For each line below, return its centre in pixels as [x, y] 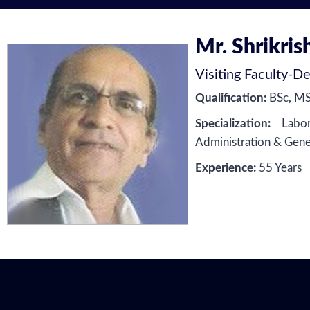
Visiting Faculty [242, 74]
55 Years [279, 167]
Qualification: [231, 98]
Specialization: [233, 123]
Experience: [226, 167]
